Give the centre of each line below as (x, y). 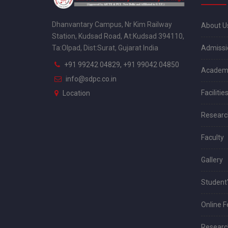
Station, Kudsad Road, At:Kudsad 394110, (118, 36)
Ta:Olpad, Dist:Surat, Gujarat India (105, 48)
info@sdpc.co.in (91, 79)
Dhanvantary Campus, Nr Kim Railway (112, 24)
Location (76, 93)
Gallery (212, 160)
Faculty (212, 137)
